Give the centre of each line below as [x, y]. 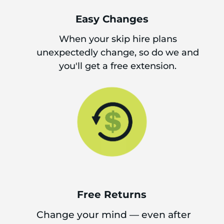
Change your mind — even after [113, 214]
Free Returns [112, 194]
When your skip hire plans [118, 39]
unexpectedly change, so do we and [118, 52]
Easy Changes [112, 19]
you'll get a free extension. [118, 66]
